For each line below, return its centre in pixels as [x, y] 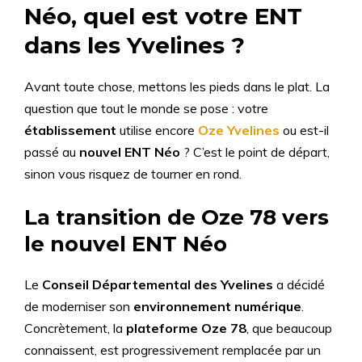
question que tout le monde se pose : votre [146, 108]
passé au [52, 152]
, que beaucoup [289, 328]
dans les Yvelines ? [135, 45]
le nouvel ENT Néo [126, 244]
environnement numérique [217, 306]
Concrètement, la [75, 328]
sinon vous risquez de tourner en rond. [133, 174]
